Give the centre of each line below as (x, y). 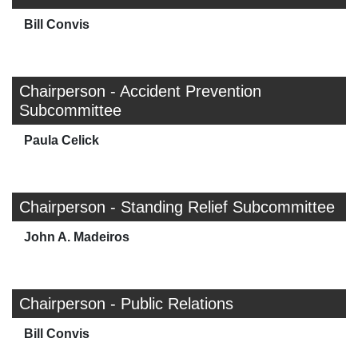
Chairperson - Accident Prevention (140, 91)
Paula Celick (62, 141)
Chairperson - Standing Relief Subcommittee (177, 207)
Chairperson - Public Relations (126, 304)
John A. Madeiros (77, 237)
